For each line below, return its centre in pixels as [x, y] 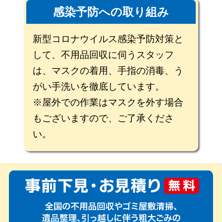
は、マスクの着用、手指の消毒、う [108, 70]
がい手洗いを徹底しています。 [99, 86]
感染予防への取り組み [111, 12]
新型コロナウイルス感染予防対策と [108, 39]
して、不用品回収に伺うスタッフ [104, 55]
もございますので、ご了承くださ [104, 118]
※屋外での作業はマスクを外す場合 [108, 102]
